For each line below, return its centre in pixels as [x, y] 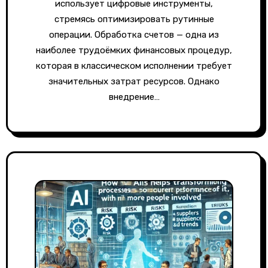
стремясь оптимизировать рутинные [134, 19]
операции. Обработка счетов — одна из [134, 35]
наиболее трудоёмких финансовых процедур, [134, 50]
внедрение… [134, 97]
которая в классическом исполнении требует [134, 66]
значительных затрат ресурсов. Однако [134, 81]
